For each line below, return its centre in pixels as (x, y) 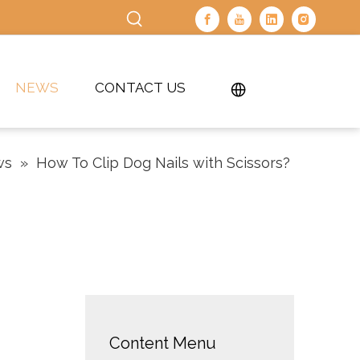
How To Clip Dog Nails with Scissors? (163, 163)
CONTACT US (140, 88)
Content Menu (163, 343)
